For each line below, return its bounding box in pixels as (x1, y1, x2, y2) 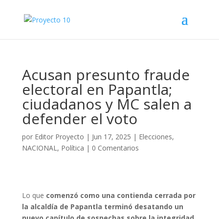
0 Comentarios (91, 143, 139, 153)
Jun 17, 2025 (91, 132, 131, 141)
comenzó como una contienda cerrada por (45, 191, 196, 200)
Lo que (22, 191, 46, 200)
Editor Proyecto (34, 132, 84, 141)
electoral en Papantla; (22, 79, 172, 99)
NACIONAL (22, 143, 57, 153)
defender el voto (22, 109, 137, 129)
